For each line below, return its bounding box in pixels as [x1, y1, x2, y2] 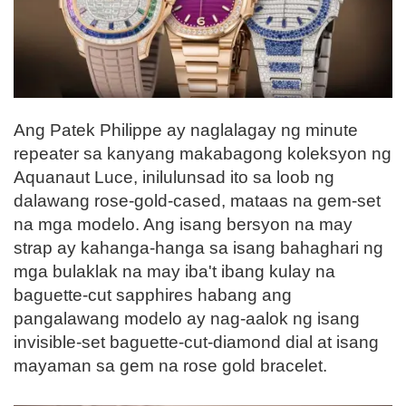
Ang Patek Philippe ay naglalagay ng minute [14, 121, 358, 140]
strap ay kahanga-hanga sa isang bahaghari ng [14, 238, 383, 258]
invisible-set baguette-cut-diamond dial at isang [14, 333, 379, 353]
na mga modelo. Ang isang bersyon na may [14, 215, 353, 235]
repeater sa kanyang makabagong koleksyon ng [14, 144, 391, 164]
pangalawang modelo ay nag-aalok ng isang [14, 309, 360, 329]
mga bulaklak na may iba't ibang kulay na [14, 262, 335, 282]
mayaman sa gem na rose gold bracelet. [14, 356, 332, 376]
